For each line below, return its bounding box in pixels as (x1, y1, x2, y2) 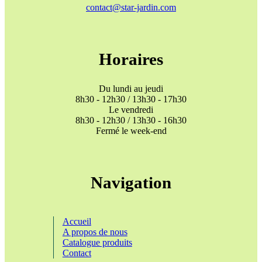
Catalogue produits (62, 237, 132, 247)
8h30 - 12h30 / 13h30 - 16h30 (75, 115, 187, 125)
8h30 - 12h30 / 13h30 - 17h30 (75, 94, 187, 104)
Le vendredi (109, 104, 153, 115)
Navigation (91, 173, 171, 192)
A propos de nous (62, 226, 127, 237)
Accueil (62, 216, 91, 226)
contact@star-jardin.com (86, 2, 176, 12)
